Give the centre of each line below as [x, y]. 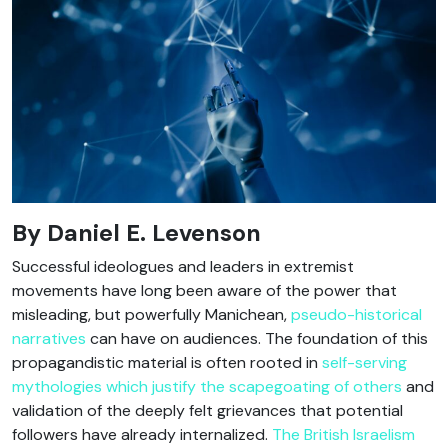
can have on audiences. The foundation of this [257, 338]
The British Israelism [343, 434]
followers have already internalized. [142, 434]
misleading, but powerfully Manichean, [151, 314]
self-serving [364, 362]
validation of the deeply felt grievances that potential [207, 410]
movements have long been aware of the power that [204, 290]
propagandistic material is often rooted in [167, 362]
